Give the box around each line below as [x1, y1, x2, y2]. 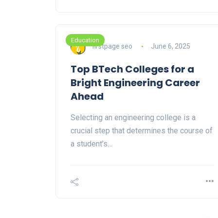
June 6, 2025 [150, 42, 190, 50]
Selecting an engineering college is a [71, 113, 196, 123]
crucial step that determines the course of [71, 126, 213, 136]
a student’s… [71, 139, 112, 149]
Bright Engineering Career [71, 76, 200, 90]
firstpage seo [92, 42, 132, 50]
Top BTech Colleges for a [71, 62, 194, 76]
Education [71, 36, 99, 44]
